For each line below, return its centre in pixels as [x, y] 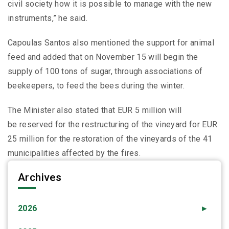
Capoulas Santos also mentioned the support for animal [111, 43]
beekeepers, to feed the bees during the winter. [96, 86]
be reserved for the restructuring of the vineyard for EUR [113, 125]
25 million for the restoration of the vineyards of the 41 [110, 139]
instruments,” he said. [48, 18]
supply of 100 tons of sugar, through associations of [105, 72]
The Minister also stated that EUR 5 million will [95, 110]
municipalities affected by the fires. [74, 153]
